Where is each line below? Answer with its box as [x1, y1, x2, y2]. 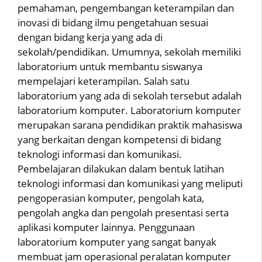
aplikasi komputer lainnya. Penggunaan [18, 220, 195, 234]
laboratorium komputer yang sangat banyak [18, 235, 216, 249]
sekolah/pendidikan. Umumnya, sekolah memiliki [18, 44, 241, 58]
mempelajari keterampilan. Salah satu [18, 74, 189, 88]
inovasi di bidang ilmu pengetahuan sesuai [18, 15, 208, 29]
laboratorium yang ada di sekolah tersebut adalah [18, 88, 242, 102]
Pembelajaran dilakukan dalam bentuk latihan [18, 161, 224, 175]
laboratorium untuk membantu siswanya [18, 59, 202, 73]
